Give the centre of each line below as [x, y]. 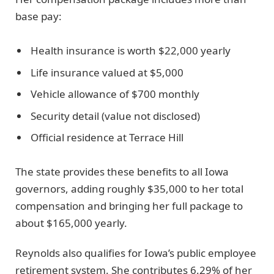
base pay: [39, 17]
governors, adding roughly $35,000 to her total [129, 189]
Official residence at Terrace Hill [107, 138]
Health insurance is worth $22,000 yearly [131, 51]
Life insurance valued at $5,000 [107, 72]
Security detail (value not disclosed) [115, 116]
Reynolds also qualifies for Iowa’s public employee [136, 253]
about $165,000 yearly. [71, 223]
